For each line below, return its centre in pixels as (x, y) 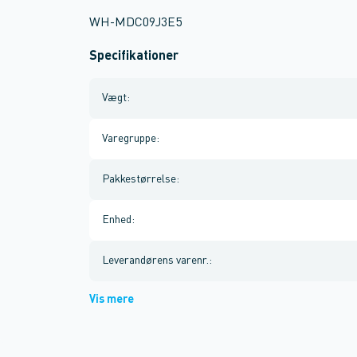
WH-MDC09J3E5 (135, 23)
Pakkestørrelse (139, 179)
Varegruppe (129, 139)
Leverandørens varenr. (155, 261)
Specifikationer (134, 57)
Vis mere (112, 300)
